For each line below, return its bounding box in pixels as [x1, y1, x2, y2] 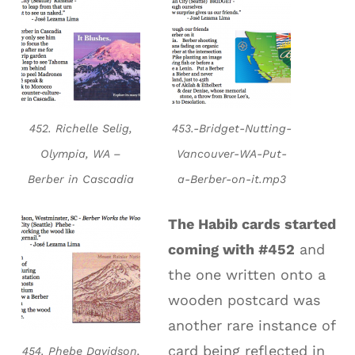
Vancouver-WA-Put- [176, 147, 287, 161]
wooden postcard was [168, 292, 321, 309]
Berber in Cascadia [28, 173, 135, 186]
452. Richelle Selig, [29, 122, 133, 136]
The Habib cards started [168, 216, 337, 233]
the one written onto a [168, 266, 326, 284]
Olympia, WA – [40, 147, 122, 161]
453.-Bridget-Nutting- [171, 122, 292, 136]
